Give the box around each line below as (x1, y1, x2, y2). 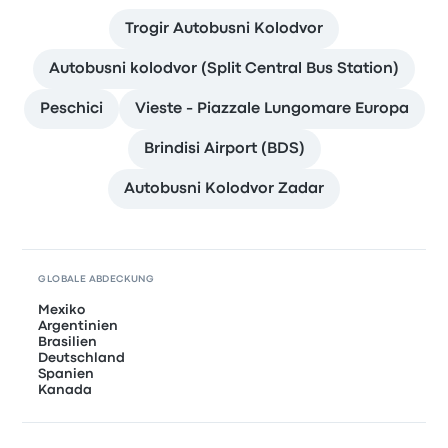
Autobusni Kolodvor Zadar (124, 181, 324, 196)
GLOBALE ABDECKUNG (38, 274, 155, 284)
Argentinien (38, 319, 119, 332)
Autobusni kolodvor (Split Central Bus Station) (49, 61, 399, 76)
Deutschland (38, 351, 126, 364)
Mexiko (38, 303, 86, 316)
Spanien (38, 367, 95, 380)
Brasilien (38, 335, 98, 348)
